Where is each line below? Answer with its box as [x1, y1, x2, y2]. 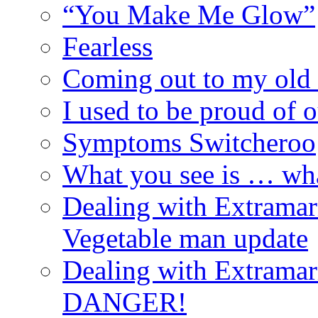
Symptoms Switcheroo [62, 126, 316, 158]
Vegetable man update [62, 222, 308, 253]
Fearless [62, 31, 153, 62]
